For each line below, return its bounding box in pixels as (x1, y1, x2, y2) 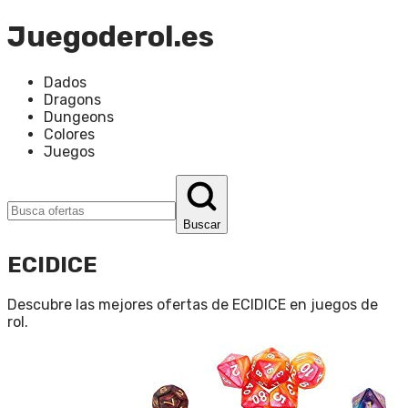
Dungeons (44, 107, 114, 126)
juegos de (311, 295, 378, 313)
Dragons (44, 90, 101, 108)
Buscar (183, 217, 220, 231)
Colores (44, 125, 95, 143)
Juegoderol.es (7, 19, 214, 55)
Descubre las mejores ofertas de (7, 295, 232, 313)
